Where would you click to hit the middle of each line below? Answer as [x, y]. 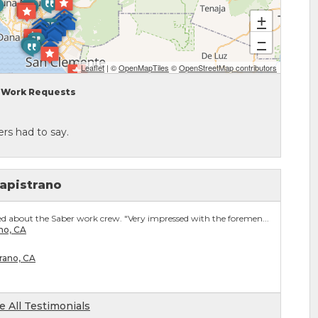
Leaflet [93, 67]
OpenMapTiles [144, 67]
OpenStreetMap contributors [228, 67]
